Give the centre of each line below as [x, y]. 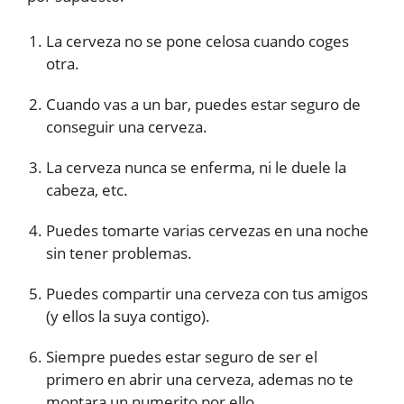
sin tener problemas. [119, 253]
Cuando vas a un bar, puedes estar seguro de [203, 104]
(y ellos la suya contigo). [128, 316]
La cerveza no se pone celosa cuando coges [197, 41]
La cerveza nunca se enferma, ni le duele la [196, 167]
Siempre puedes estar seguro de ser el [182, 357]
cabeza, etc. [87, 190]
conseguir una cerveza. [127, 127]
